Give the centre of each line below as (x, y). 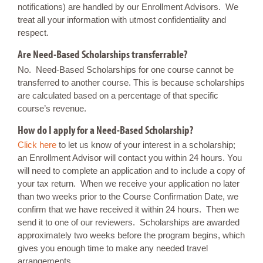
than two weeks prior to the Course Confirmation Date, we (128, 197)
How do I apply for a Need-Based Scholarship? (105, 129)
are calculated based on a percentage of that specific (118, 95)
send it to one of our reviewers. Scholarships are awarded (129, 222)
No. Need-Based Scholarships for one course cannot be (126, 69)
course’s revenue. (52, 108)
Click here (37, 145)
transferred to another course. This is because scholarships (131, 82)
